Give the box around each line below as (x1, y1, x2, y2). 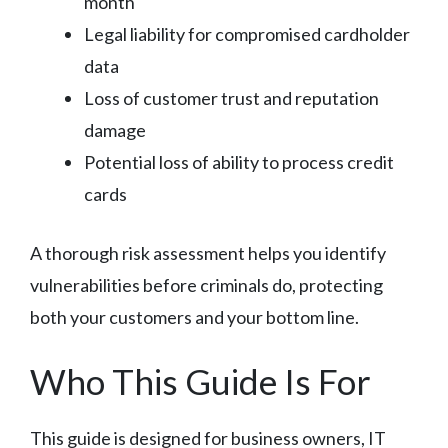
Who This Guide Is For (30, 359, 371, 402)
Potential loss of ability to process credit (84, 150, 394, 173)
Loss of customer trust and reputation (84, 86, 379, 109)
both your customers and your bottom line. (30, 305, 359, 328)
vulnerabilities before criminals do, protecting (30, 273, 383, 296)
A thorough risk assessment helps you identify (30, 241, 386, 264)
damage (84, 118, 146, 141)
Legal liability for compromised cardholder (84, 22, 410, 45)
